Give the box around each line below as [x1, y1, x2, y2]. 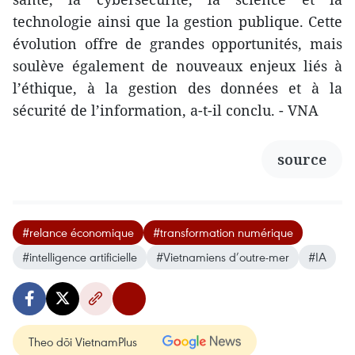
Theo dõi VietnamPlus [29, 333, 137, 349]
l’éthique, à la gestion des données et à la [13, 78, 342, 97]
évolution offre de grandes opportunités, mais [13, 33, 342, 53]
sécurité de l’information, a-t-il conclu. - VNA [13, 100, 319, 120]
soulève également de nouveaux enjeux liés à [13, 55, 342, 75]
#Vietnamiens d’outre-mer [156, 248, 289, 265]
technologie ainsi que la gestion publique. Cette [13, 11, 342, 31]
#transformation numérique [153, 223, 293, 240]
